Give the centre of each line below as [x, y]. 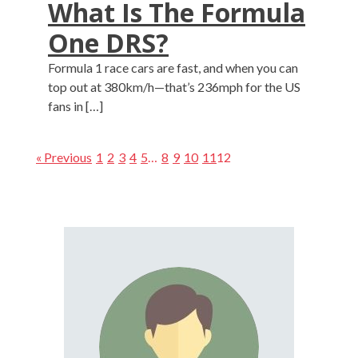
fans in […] [76, 106]
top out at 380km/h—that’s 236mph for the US [174, 87]
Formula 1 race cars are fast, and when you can [173, 68]
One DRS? [108, 43]
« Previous [64, 157]
